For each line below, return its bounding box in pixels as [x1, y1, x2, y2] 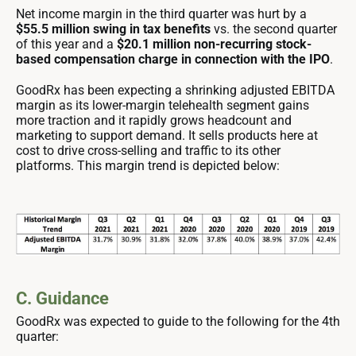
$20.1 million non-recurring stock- [117, 37, 311, 52]
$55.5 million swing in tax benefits [16, 21, 214, 37]
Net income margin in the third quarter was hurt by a [16, 6, 307, 22]
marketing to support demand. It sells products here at [16, 128, 318, 144]
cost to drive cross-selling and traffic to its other [16, 143, 281, 159]
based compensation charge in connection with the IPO [16, 52, 330, 68]
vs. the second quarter [214, 21, 337, 37]
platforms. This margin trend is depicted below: [16, 158, 280, 174]
